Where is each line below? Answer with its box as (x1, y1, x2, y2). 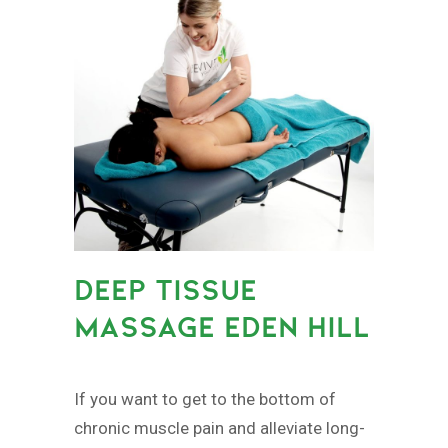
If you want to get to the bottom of (74, 388, 336, 409)
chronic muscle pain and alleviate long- (74, 417, 365, 438)
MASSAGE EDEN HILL (74, 308, 370, 344)
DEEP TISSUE (74, 271, 257, 307)
